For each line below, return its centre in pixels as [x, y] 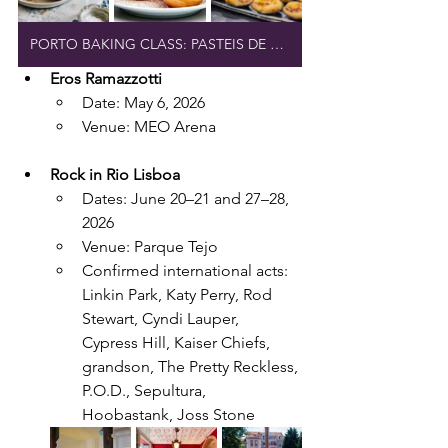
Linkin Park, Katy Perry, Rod [179, 295]
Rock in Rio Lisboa [115, 175]
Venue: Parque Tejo [150, 247]
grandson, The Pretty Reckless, [192, 367]
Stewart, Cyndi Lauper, [162, 319]
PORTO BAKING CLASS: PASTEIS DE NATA [277, 44]
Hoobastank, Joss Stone [168, 415]
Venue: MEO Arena [149, 127]
